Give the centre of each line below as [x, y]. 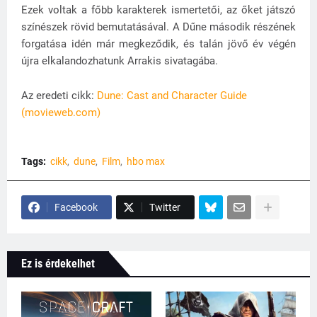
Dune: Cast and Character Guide [172, 96]
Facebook [76, 208]
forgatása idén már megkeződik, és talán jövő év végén [158, 44]
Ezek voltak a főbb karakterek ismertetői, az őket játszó [158, 10]
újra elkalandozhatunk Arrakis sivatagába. [121, 61]
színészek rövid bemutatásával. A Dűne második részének [158, 27]
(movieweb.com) [61, 113]
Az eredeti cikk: [59, 96]
